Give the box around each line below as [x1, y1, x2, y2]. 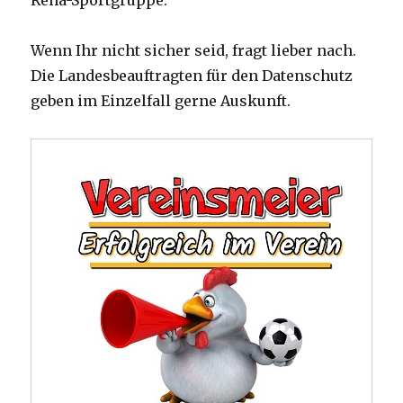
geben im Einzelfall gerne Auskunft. [31, 92, 291, 111]
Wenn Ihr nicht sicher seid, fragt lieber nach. [31, 41, 357, 60]
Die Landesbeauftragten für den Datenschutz [31, 67, 354, 85]
